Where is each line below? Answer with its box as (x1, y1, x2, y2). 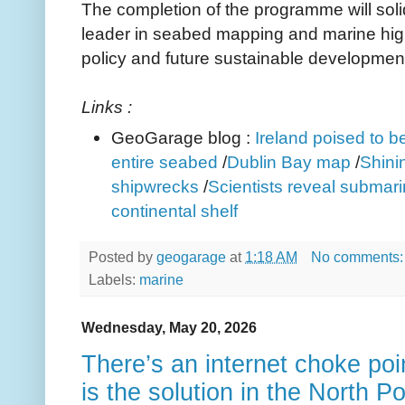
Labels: (89, 271, 139, 287)
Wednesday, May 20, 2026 (81, 318, 257, 335)
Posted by (89, 249, 156, 265)
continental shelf (111, 200, 238, 221)
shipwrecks (111, 175, 199, 196)
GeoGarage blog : (111, 127, 255, 147)
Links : (81, 97, 132, 118)
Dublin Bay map (227, 151, 351, 172)
